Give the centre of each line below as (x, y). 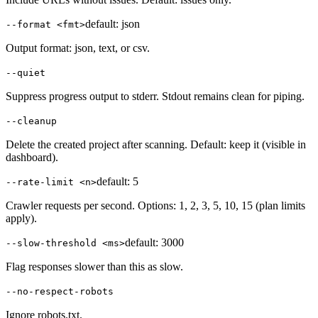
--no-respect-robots (60, 292)
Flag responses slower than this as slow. (94, 267)
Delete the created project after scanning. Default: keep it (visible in (156, 145)
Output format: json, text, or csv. (78, 48)
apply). (21, 219)
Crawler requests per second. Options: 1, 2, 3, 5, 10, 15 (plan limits (155, 206)
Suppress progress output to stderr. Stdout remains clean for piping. (155, 97)
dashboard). (32, 158)
